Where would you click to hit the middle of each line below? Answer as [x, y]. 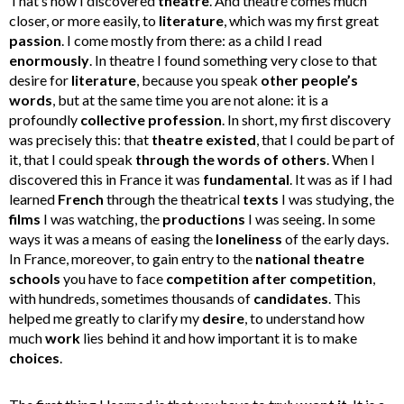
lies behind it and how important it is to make [219, 338]
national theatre [310, 259]
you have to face [113, 279]
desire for [40, 80]
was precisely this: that [80, 140]
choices [34, 358]
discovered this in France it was [106, 179]
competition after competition [269, 279]
